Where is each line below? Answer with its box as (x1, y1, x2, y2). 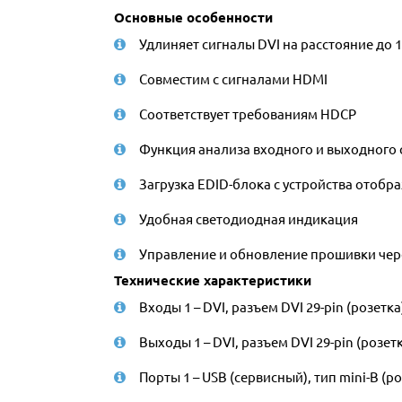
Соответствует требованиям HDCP (139, 105, 356, 122)
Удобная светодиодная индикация (139, 210, 358, 227)
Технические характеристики (114, 271, 311, 289)
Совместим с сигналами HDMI (139, 70, 328, 87)
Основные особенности (114, 8, 273, 26)
